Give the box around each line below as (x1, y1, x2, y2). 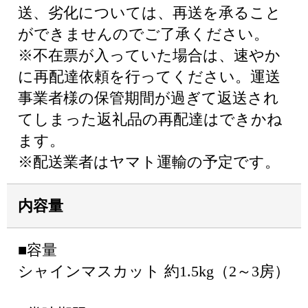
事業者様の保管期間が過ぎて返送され (18, 89, 279, 107)
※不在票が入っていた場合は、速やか (18, 47, 280, 64)
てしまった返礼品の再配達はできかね (18, 111, 283, 128)
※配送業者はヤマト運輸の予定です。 (18, 153, 280, 170)
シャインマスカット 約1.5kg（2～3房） (18, 263, 289, 280)
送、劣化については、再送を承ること (18, 4, 281, 21)
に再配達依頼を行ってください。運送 (18, 68, 280, 85)
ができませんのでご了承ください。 (18, 25, 269, 43)
